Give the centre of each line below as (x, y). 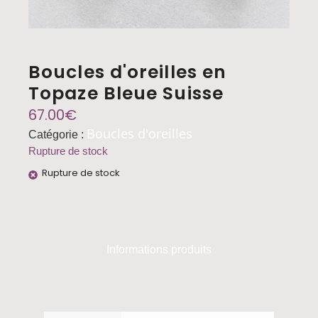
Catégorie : (57, 135)
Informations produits (159, 250)
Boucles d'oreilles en (128, 72)
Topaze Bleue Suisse (126, 93)
